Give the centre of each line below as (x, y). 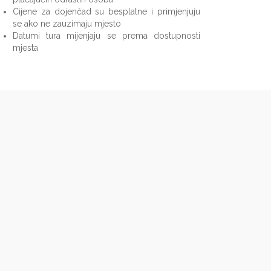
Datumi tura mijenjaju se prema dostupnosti (106, 35)
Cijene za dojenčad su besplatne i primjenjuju (106, 11)
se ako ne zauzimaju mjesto (67, 23)
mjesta (25, 47)
